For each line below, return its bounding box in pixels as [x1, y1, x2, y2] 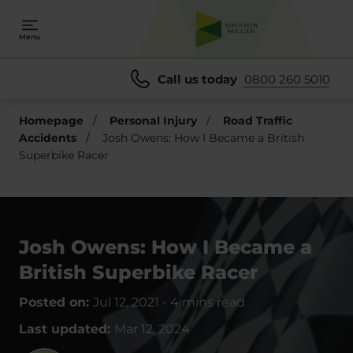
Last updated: [19, 321, 114, 336]
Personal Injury [110, 113, 197, 128]
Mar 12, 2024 [114, 321, 190, 336]
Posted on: [19, 295, 93, 310]
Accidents [19, 131, 76, 145]
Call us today [157, 71, 237, 87]
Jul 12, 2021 [93, 295, 159, 310]
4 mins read [170, 295, 245, 310]
